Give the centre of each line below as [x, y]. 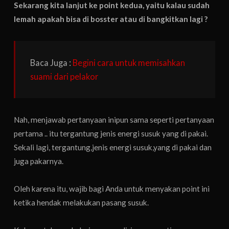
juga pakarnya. [39, 161]
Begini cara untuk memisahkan [129, 62]
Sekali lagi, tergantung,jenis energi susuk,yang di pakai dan [113, 147]
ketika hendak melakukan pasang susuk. [82, 203]
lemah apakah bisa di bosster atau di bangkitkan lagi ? [111, 19]
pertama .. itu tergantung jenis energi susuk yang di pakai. [111, 134]
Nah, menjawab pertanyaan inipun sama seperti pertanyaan [114, 120]
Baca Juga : [52, 62]
